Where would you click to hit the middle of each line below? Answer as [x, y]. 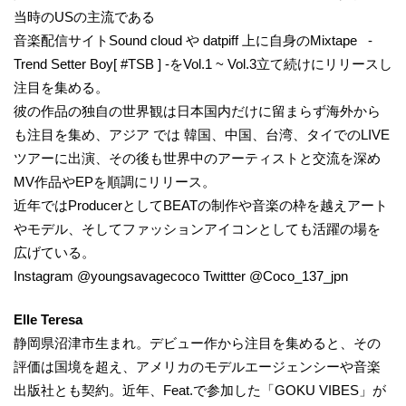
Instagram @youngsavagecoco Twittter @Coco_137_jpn [181, 275]
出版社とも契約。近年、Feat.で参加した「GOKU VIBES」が [200, 391]
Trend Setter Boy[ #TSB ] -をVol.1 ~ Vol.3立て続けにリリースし [203, 63]
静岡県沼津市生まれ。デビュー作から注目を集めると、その [197, 343]
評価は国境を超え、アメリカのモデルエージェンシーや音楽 [197, 367]
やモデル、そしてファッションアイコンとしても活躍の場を [197, 228]
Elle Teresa [48, 320]
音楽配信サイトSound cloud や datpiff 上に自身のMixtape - [193, 40]
